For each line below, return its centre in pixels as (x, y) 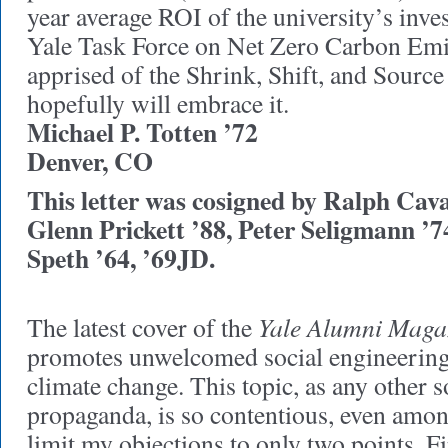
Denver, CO (90, 161)
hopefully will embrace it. (158, 103)
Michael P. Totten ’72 (142, 132)
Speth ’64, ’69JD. (121, 258)
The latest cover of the (139, 327)
